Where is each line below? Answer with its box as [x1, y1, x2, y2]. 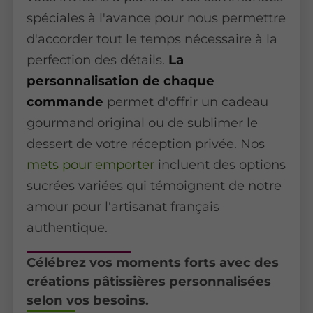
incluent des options [154, 156, 286, 173]
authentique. [26, 219, 108, 236]
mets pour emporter [26, 156, 154, 173]
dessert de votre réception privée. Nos [26, 136, 265, 152]
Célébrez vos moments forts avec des [26, 254, 279, 271]
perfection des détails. [26, 52, 168, 68]
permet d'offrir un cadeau [103, 94, 268, 110]
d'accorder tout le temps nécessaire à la [26, 31, 277, 48]
